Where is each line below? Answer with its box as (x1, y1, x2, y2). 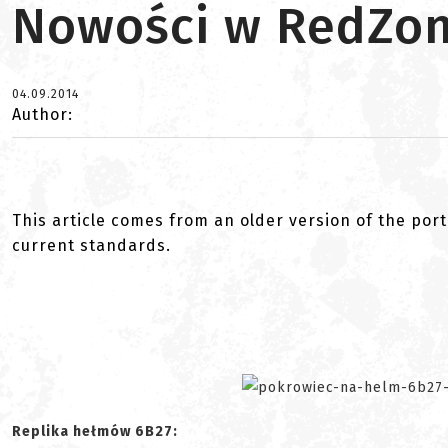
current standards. (12, 236, 171, 255)
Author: (12, 105, 73, 124)
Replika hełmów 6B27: (12, 423, 178, 440)
